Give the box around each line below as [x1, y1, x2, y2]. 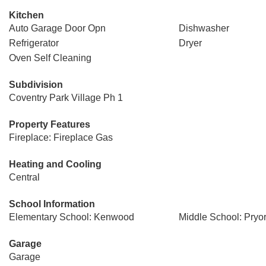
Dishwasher [178, 23, 229, 33]
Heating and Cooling [9, 159, 102, 169]
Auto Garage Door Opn [9, 23, 106, 33]
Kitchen [9, 10, 44, 20]
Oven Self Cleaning [9, 53, 91, 63]
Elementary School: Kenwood [9, 212, 134, 222]
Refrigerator [9, 38, 59, 48]
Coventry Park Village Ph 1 [9, 93, 123, 103]
